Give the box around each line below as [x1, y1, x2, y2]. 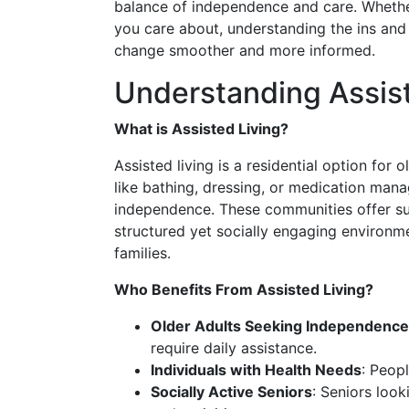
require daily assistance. [151, 339, 317, 357]
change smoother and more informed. [114, 41, 375, 59]
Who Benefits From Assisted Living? [114, 280, 373, 299]
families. [114, 244, 171, 262]
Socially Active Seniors [151, 383, 312, 401]
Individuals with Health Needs [151, 361, 362, 379]
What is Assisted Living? [114, 120, 288, 138]
